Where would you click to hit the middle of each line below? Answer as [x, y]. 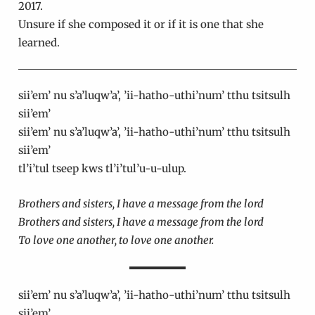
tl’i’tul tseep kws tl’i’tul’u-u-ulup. [103, 169]
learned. [39, 43]
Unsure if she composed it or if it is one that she [141, 25]
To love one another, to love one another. [117, 240]
